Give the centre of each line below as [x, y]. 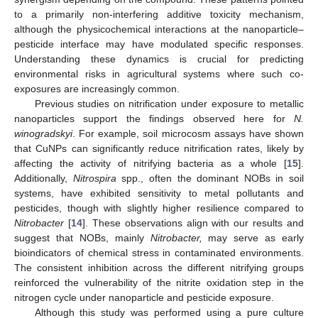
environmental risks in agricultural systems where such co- [159, 74]
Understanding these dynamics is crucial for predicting [159, 59]
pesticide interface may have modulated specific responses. [159, 44]
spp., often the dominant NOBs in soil [210, 179]
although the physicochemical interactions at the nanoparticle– [159, 29]
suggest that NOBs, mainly [82, 238]
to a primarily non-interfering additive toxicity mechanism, [159, 15]
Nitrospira [94, 179]
